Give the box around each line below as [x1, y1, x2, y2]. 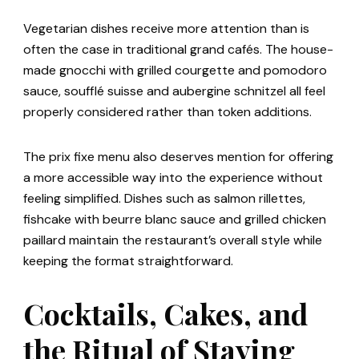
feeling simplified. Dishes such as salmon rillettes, [23, 190, 305, 208]
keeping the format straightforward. [23, 252, 233, 270]
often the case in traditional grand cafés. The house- [23, 41, 333, 58]
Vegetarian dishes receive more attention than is [23, 20, 309, 38]
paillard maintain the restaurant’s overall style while [23, 232, 322, 249]
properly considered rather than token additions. [23, 103, 312, 121]
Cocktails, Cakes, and [23, 294, 308, 333]
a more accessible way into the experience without [23, 169, 323, 187]
